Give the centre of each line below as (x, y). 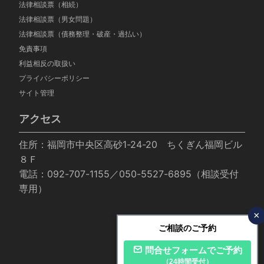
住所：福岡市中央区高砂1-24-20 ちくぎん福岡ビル (131, 144)
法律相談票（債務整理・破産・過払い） (82, 34)
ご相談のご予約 (187, 228)
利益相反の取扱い (47, 64)
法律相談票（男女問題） (58, 19)
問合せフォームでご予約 (193, 250)
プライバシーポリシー (54, 78)
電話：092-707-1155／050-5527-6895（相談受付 (129, 174)
